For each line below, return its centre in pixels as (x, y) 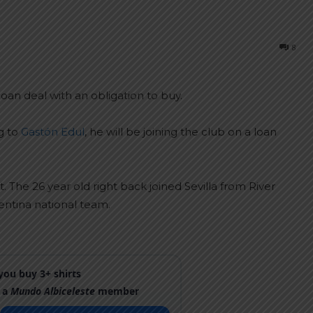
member (117, 291)
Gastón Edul (53, 132)
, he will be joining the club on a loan (181, 132)
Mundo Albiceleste (53, 291)
